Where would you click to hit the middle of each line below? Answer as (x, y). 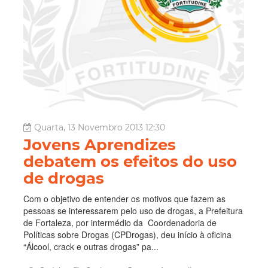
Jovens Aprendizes (100, 144)
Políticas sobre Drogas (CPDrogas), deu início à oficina (127, 234)
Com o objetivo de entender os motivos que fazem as (124, 198)
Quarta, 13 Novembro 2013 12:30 (100, 127)
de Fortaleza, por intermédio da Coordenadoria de (120, 222)
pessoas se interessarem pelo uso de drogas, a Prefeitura (133, 210)
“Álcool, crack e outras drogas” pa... (91, 246)
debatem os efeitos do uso (130, 161)
